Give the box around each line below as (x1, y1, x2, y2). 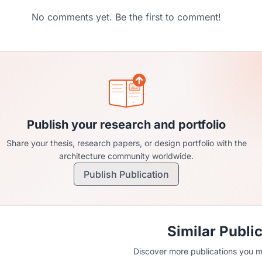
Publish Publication (84, 168, 169, 180)
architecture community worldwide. (59, 151, 194, 161)
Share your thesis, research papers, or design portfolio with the (6, 138, 247, 148)
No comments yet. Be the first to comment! (32, 11, 221, 23)
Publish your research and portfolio (27, 118, 226, 132)
